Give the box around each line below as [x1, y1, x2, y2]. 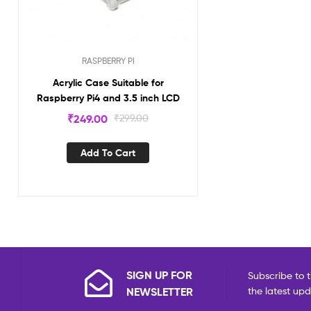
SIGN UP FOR [126, 268, 192, 283]
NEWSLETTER [126, 285, 193, 299]
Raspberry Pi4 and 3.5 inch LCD [36, 91, 180, 104]
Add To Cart [81, 146, 135, 159]
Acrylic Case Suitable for [52, 76, 164, 89]
